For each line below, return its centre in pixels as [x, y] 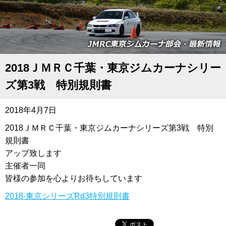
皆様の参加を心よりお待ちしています [74, 179]
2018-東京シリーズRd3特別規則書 [67, 196]
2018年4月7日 [31, 110]
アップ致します [33, 153]
